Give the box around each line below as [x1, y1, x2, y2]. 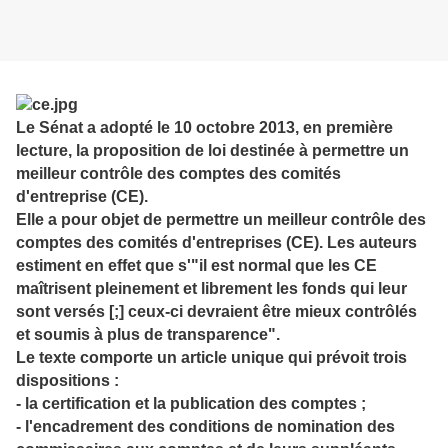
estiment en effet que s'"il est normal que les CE [16, 256, 377, 274]
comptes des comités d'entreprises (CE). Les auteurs [16, 233, 417, 251]
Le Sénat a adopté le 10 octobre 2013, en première [16, 118, 393, 136]
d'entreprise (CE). [16, 187, 148, 205]
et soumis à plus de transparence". [16, 325, 280, 343]
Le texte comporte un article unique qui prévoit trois [16, 348, 407, 366]
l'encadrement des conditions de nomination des [25, 417, 395, 435]
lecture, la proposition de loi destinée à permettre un [16, 141, 409, 159]
